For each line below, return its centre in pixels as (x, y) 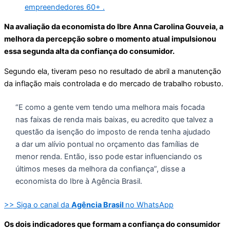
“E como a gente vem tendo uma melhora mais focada (110, 107)
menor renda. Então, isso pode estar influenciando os (109, 156)
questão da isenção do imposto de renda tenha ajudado (113, 132)
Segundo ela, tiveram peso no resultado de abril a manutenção (113, 71)
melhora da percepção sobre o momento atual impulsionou (110, 39)
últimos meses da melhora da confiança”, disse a (100, 169)
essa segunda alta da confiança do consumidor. (90, 52)
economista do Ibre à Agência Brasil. (79, 181)
